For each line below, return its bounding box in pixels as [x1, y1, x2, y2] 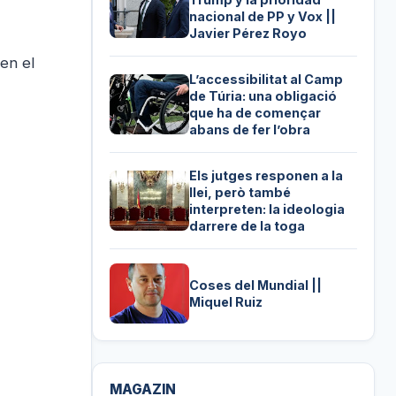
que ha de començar [189, 104, 322, 120]
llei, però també [189, 184, 292, 200]
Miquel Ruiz [189, 293, 263, 309]
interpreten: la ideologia [189, 201, 346, 217]
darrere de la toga [189, 217, 306, 233]
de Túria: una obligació [189, 88, 338, 103]
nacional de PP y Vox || [189, 8, 337, 24]
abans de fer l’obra [189, 121, 311, 137]
